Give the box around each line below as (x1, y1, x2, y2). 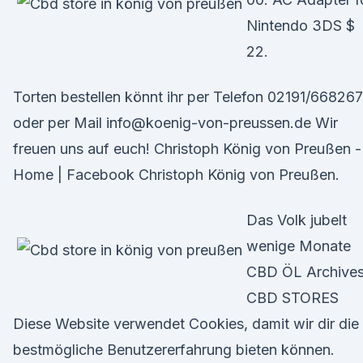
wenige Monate (246, 237, 351, 254)
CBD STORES (246, 289, 339, 306)
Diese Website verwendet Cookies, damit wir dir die (13, 315, 359, 332)
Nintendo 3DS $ (246, 17, 355, 34)
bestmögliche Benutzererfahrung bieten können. (13, 341, 335, 358)
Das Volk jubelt (246, 211, 347, 228)
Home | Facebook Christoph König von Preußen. (13, 166, 340, 183)
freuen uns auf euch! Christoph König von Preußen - (13, 140, 361, 157)
